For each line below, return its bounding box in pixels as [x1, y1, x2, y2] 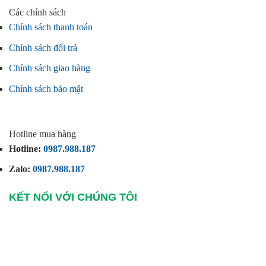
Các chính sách [9, 7, 66, 17]
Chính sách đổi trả [9, 42, 77, 53]
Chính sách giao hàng [9, 63, 90, 74]
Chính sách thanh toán [9, 22, 93, 32]
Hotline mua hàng [9, 128, 76, 139]
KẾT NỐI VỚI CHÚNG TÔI [9, 191, 137, 203]
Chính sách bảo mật [9, 83, 83, 94]
